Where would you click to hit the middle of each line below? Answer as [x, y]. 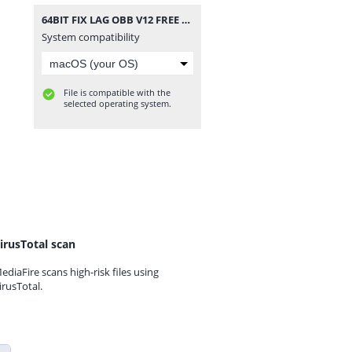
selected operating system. [117, 103]
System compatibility [91, 37]
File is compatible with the [117, 92]
